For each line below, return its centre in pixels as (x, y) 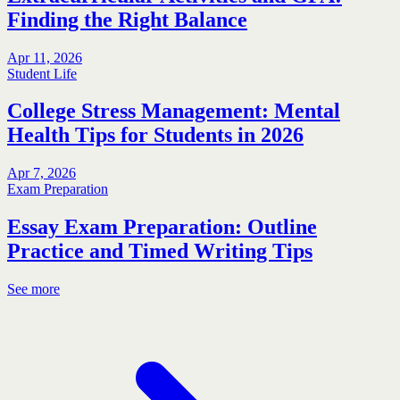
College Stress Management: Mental (174, 111)
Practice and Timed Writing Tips (160, 251)
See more (33, 289)
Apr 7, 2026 (42, 173)
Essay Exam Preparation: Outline (162, 227)
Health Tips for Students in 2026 (155, 135)
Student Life (42, 73)
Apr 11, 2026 (45, 57)
